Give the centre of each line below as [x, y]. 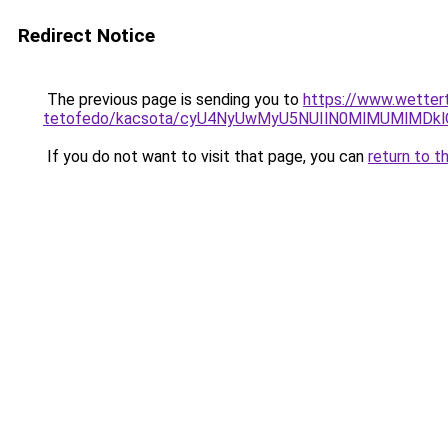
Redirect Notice [86, 35]
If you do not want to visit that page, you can [205, 156]
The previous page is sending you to [173, 99]
